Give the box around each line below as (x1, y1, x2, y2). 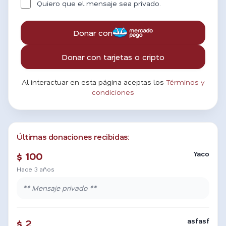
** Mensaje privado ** (23, 183, 96, 193)
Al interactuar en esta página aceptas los (21, 77, 166, 87)
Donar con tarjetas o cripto (62, 51, 164, 62)
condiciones (92, 87, 134, 97)
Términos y (165, 77, 205, 87)
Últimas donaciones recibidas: (17, 131, 129, 142)
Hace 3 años (17, 165, 54, 173)
